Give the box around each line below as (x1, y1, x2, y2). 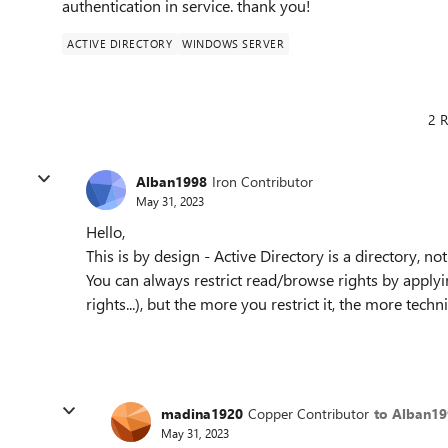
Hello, (86, 221, 125, 242)
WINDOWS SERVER (182, 36, 284, 51)
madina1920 (161, 403, 243, 423)
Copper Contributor (248, 403, 369, 423)
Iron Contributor (212, 171, 313, 191)
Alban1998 (136, 171, 207, 191)
